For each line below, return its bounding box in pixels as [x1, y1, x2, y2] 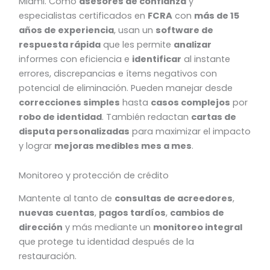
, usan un [114, 24, 156, 36]
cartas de [191, 110, 237, 123]
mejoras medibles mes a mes [54, 139, 192, 152]
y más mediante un [63, 221, 154, 234]
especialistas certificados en [19, 9, 148, 22]
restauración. [19, 250, 77, 263]
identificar [132, 52, 182, 65]
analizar [174, 38, 212, 51]
